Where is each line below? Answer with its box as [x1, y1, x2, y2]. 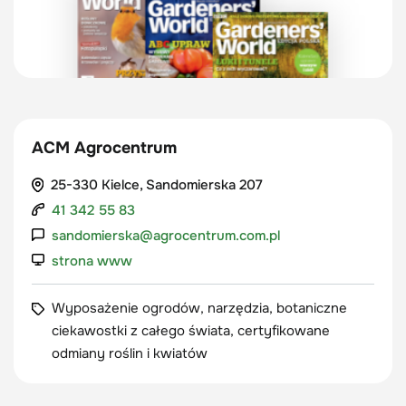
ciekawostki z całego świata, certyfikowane [52, 322, 330, 340]
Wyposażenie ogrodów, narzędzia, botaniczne [52, 299, 347, 317]
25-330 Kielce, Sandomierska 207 [50, 176, 263, 194]
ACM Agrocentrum [32, 138, 177, 158]
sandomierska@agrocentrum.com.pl [52, 227, 280, 245]
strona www [52, 252, 132, 270]
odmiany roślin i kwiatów [52, 344, 208, 362]
